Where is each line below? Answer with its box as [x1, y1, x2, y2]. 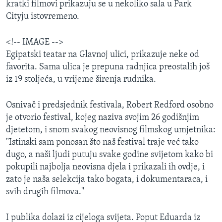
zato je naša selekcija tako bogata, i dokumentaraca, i [6, 175, 208, 185]
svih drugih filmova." [6, 187, 84, 197]
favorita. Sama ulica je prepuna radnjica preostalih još [6, 62, 210, 72]
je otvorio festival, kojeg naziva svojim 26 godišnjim [6, 113, 199, 123]
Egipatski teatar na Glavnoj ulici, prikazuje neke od [6, 50, 199, 60]
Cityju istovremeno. [6, 12, 79, 22]
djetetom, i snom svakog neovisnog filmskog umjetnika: [6, 125, 216, 135]
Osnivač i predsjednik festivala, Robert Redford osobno [6, 101, 214, 111]
